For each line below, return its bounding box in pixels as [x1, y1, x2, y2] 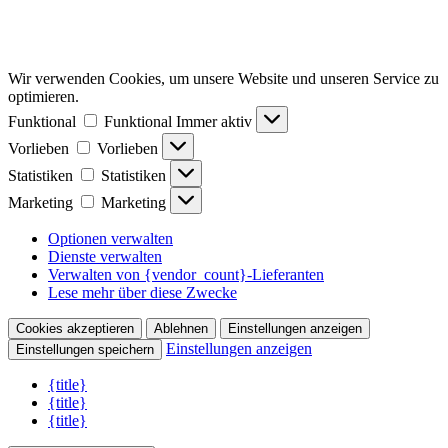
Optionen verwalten [48, 230, 173, 248]
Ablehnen [154, 321, 208, 337]
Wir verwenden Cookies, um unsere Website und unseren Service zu [8, 70, 439, 88]
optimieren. [8, 88, 79, 106]
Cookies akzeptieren [16, 321, 134, 337]
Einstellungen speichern [16, 342, 154, 358]
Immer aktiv [176, 113, 256, 131]
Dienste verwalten [48, 248, 162, 266]
